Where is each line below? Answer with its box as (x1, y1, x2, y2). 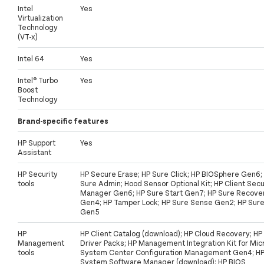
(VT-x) (18, 32, 38, 42)
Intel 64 (18, 54, 44, 64)
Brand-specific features (18, 116, 108, 126)
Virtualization (18, 13, 63, 23)
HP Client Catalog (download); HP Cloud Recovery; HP (80, 229, 262, 239)
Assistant (18, 147, 51, 157)
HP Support (18, 138, 55, 148)
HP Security (18, 169, 58, 179)
